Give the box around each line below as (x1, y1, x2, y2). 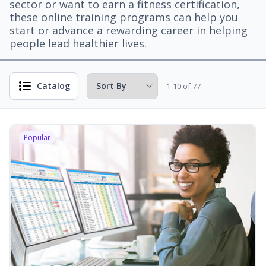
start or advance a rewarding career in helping (9, 23, 248, 37)
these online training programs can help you (9, 10, 238, 24)
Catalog (37, 80, 70, 91)
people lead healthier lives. (9, 36, 147, 50)
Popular (24, 132, 50, 142)
